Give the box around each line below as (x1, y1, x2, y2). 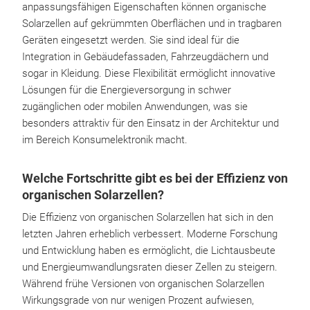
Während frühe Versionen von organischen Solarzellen (22, 277, 264, 290)
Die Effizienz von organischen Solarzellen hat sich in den (22, 211, 273, 224)
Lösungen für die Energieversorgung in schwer (22, 84, 231, 96)
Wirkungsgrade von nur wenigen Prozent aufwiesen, (22, 294, 254, 307)
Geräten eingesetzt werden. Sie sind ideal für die (22, 34, 239, 46)
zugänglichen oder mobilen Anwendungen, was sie (22, 100, 248, 113)
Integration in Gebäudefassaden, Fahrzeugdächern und (22, 51, 268, 63)
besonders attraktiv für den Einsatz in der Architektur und (22, 117, 279, 129)
